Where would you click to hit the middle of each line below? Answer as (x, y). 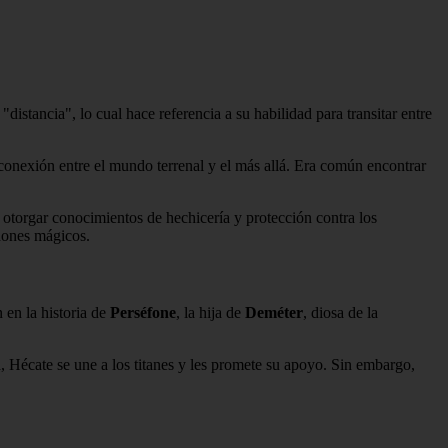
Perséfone (143, 313)
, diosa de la (340, 313)
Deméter (274, 313)
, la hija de (210, 313)
